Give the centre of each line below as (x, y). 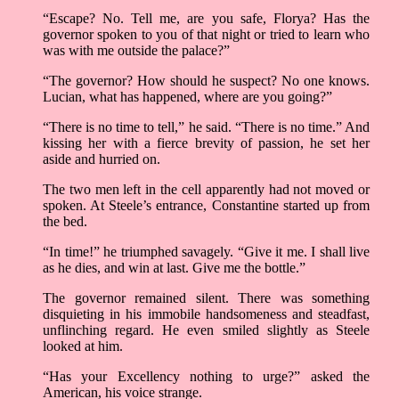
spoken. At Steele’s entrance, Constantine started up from (206, 206)
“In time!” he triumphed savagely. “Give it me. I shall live (206, 252)
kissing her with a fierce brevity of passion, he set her (206, 143)
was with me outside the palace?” (136, 51)
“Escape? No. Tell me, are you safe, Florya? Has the (206, 19)
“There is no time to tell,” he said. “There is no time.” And (206, 127)
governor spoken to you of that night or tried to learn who (206, 35)
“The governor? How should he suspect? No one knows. (206, 81)
